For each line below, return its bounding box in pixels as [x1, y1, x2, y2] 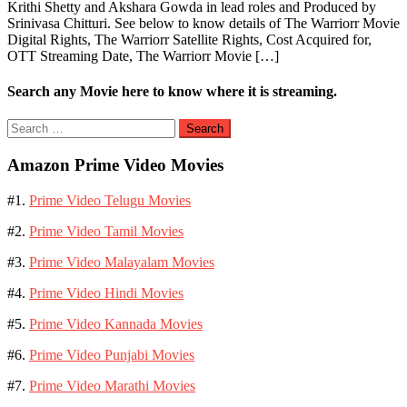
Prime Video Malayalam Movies [29, 253, 214, 270]
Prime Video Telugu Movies [29, 192, 191, 208]
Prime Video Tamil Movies [29, 223, 184, 239]
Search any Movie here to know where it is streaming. [7, 83, 337, 99]
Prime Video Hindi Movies [29, 284, 184, 301]
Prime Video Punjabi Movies [29, 346, 194, 362]
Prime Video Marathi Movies [29, 377, 195, 393]
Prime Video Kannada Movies [29, 315, 203, 332]
